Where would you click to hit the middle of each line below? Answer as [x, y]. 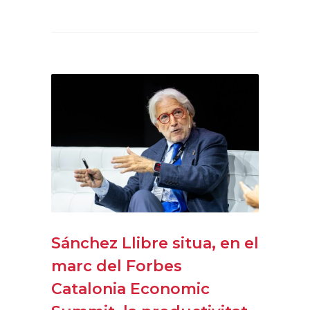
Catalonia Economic [130, 289]
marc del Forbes [117, 266]
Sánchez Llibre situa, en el [155, 243]
